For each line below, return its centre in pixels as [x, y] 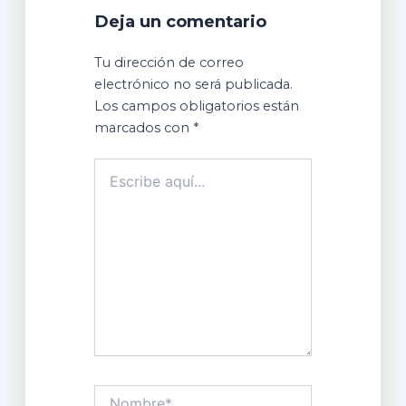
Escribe [117, 167]
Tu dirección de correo [169, 63]
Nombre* [123, 394]
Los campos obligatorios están [197, 106]
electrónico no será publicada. [194, 85]
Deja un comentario [181, 22]
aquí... [111, 185]
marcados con [144, 128]
